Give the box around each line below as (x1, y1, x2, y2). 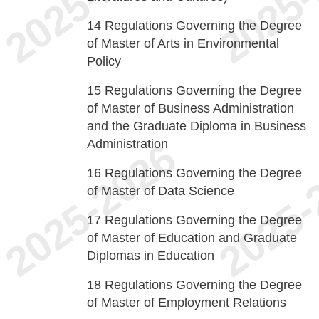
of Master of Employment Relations (87, 296, 286, 310)
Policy (87, 54, 121, 68)
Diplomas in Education (87, 249, 214, 263)
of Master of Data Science (87, 184, 234, 198)
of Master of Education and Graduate (87, 231, 297, 245)
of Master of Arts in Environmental (87, 36, 279, 51)
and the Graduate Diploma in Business (87, 119, 306, 133)
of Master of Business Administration (87, 101, 294, 115)
